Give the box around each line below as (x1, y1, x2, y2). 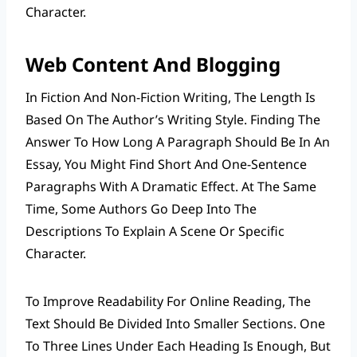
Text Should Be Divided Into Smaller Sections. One (25, 314, 325, 332)
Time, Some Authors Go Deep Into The (25, 199, 257, 218)
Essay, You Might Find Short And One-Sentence (25, 155, 307, 173)
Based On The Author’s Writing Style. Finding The (25, 110, 320, 128)
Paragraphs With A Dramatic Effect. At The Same (25, 177, 316, 195)
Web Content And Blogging (25, 50, 280, 77)
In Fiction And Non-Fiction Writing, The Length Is (25, 88, 316, 106)
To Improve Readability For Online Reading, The (25, 292, 311, 310)
